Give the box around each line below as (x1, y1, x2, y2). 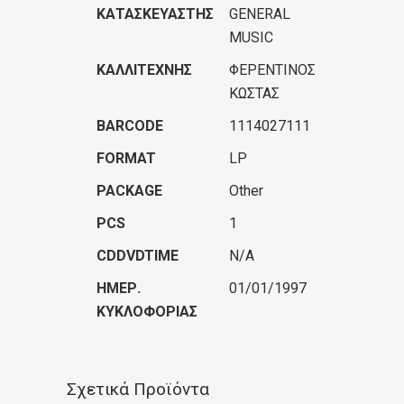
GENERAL (229, 5, 290, 23)
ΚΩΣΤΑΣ (229, 85, 280, 102)
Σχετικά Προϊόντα (67, 379, 209, 399)
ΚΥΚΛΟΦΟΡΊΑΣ (96, 303, 197, 320)
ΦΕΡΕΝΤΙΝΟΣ (229, 61, 316, 78)
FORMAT (96, 150, 156, 167)
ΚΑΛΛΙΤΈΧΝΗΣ (96, 61, 192, 78)
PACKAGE (96, 182, 162, 199)
